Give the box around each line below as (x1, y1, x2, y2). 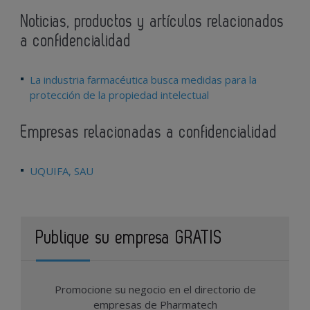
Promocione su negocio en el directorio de (54, 282, 256, 297)
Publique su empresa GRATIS (36, 230, 222, 247)
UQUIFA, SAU (30, 164, 93, 179)
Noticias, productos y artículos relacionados (21, 14, 284, 30)
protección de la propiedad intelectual (30, 88, 209, 102)
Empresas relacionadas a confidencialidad (21, 125, 277, 141)
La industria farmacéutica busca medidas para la (30, 73, 257, 87)
